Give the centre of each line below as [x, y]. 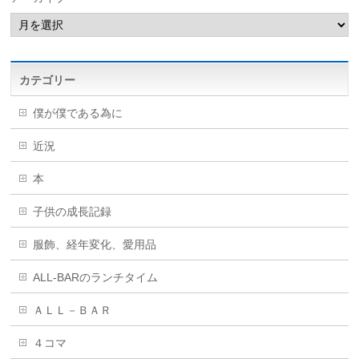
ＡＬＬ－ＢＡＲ [73, 310]
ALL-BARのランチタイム [101, 277]
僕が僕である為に [78, 113]
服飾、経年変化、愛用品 [95, 244]
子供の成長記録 [73, 212]
